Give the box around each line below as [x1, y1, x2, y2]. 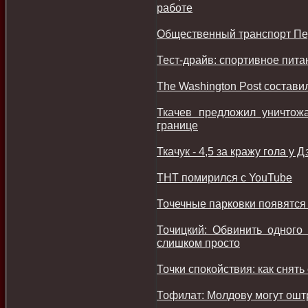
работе [157, 1, 192, 14]
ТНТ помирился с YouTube [157, 171, 292, 184]
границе [157, 119, 198, 131]
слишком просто [157, 236, 240, 249]
